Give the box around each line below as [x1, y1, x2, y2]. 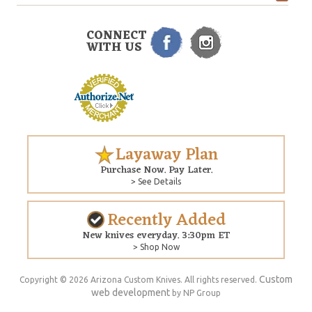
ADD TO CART [241, 296, 301, 305]
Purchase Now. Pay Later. [100, 161, 212, 179]
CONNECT [86, 25, 147, 47]
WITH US [86, 37, 142, 58]
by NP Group [170, 288, 221, 297]
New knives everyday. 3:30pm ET [82, 226, 230, 244]
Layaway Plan [115, 140, 218, 170]
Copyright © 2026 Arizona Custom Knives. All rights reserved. [19, 274, 259, 284]
